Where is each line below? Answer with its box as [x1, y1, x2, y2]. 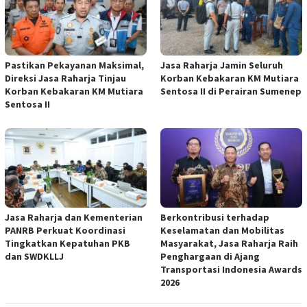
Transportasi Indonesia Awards [160, 263, 302, 276]
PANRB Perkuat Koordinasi [5, 224, 125, 237]
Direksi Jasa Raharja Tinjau [5, 72, 126, 85]
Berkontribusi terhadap [160, 211, 269, 224]
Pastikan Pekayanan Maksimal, [5, 59, 144, 72]
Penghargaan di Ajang [160, 250, 260, 263]
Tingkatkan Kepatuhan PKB [5, 237, 130, 250]
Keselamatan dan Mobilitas [160, 224, 284, 237]
